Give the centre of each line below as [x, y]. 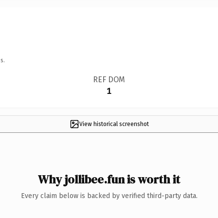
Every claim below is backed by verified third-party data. [109, 196]
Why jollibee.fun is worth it [109, 179]
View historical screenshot [114, 124]
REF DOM [109, 79]
